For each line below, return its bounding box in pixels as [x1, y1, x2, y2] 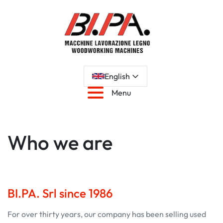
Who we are [7, 130, 112, 155]
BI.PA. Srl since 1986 [7, 186, 112, 201]
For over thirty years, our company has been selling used [7, 209, 206, 219]
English [104, 71, 130, 81]
